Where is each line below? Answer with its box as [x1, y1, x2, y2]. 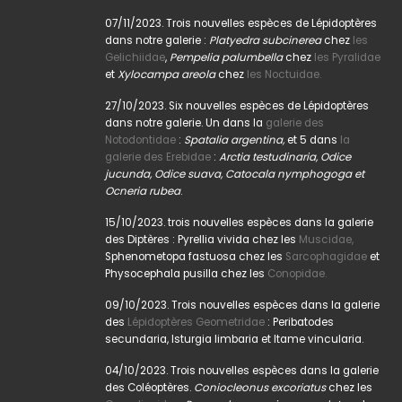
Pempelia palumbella [170, 49, 283, 65]
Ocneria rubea [105, 183, 180, 198]
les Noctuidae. [247, 66, 321, 82]
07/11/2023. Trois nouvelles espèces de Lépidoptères [105, 15, 377, 31]
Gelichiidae [105, 49, 165, 65]
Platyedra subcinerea [209, 32, 321, 48]
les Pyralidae [314, 49, 380, 65]
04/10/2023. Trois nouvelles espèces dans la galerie [105, 363, 379, 378]
